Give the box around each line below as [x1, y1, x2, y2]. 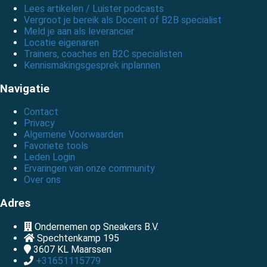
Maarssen [71, 243, 111, 255]
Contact [24, 106, 58, 118]
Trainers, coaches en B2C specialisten [24, 48, 182, 60]
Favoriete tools [24, 140, 88, 152]
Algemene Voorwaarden [24, 129, 123, 141]
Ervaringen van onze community [24, 163, 155, 175]
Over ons [24, 174, 61, 186]
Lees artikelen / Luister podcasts [24, 2, 164, 14]
